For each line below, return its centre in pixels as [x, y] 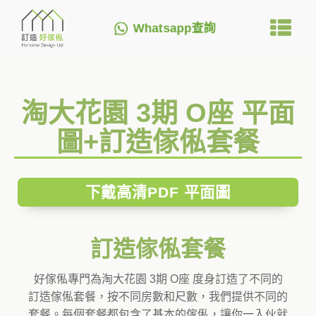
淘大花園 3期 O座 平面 [158, 113]
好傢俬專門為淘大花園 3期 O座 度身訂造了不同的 [158, 279]
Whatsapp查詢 [175, 28]
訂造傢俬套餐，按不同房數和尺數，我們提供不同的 [158, 297]
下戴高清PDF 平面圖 [158, 192]
